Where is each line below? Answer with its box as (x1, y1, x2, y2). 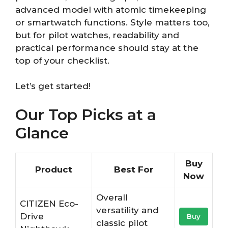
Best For (113, 164, 153, 175)
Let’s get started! (15, 81, 91, 92)
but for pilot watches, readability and (15, 30, 179, 40)
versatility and (96, 205, 159, 215)
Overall (96, 192, 128, 203)
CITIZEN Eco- (20, 198, 78, 209)
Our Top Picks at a (15, 105, 156, 124)
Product (35, 164, 72, 175)
